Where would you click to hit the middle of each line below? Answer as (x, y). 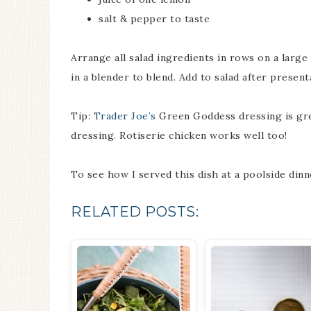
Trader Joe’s (125, 116)
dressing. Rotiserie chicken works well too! (179, 135)
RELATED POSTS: (135, 212)
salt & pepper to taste (154, 19)
